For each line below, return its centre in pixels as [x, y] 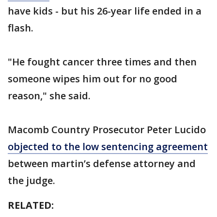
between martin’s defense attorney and [102, 163]
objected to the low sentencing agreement [108, 146]
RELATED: [31, 205]
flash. [23, 28]
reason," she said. [50, 95]
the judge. [34, 180]
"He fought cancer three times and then [102, 62]
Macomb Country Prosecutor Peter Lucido [107, 129]
